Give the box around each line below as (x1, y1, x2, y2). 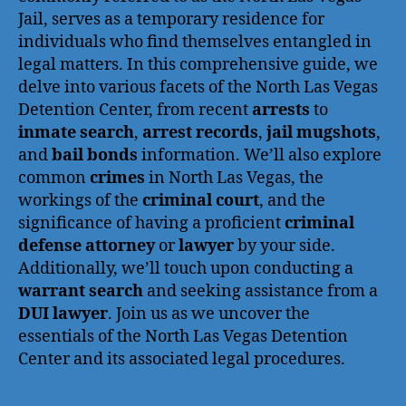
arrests (252, 99, 310, 121)
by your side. (234, 235, 335, 256)
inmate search (18, 121, 134, 143)
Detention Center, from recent (18, 99, 252, 121)
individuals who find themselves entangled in (18, 31, 372, 53)
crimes (90, 167, 145, 188)
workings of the (18, 189, 142, 211)
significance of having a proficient (18, 212, 285, 234)
